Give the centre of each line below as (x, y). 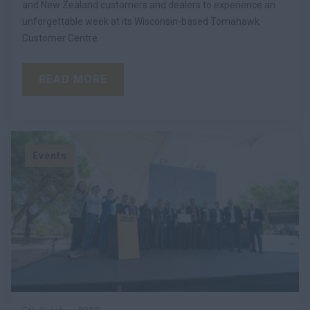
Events (49, 155)
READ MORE (73, 79)
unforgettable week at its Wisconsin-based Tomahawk (141, 21)
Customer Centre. (61, 38)
